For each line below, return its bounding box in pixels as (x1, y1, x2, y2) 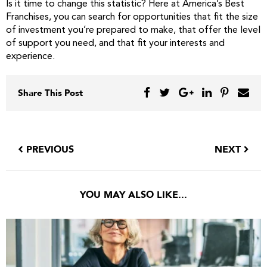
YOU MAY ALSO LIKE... (80, 188, 187, 201)
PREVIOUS (23, 143, 74, 156)
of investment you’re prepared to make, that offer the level (6, 26, 260, 35)
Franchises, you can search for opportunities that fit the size (6, 13, 258, 22)
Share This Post (18, 87, 83, 99)
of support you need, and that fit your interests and (6, 39, 225, 48)
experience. (6, 52, 55, 61)
